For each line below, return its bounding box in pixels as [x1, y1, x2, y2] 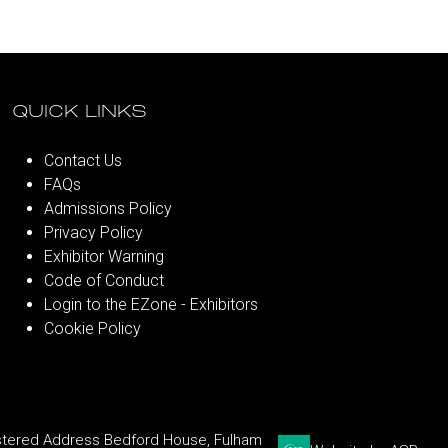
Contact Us [44, 151, 122, 170]
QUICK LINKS [12, 103, 147, 122]
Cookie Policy [44, 319, 141, 338]
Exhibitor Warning [44, 247, 164, 266]
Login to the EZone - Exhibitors [44, 295, 258, 314]
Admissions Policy [44, 199, 172, 218]
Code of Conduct [44, 271, 164, 290]
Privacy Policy [44, 223, 143, 242]
